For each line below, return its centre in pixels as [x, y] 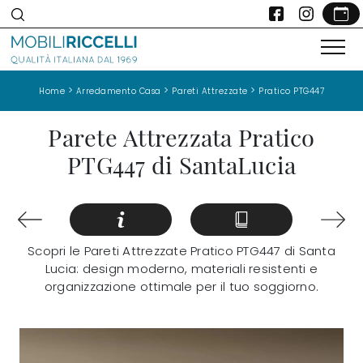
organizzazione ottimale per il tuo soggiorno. [181, 287]
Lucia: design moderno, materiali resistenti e [181, 269]
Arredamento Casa [118, 91]
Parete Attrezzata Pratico [181, 137]
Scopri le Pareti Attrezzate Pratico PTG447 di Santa [181, 251]
